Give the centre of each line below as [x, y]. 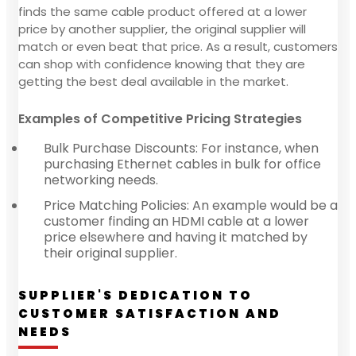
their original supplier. [110, 253]
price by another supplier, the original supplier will [162, 29]
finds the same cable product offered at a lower [163, 11]
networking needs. [101, 180]
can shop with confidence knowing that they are [162, 64]
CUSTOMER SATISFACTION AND [150, 313]
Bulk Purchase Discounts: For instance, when [181, 148]
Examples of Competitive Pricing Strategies [160, 118]
